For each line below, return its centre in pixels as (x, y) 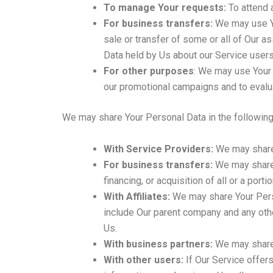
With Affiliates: (137, 196)
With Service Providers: (158, 149)
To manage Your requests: (165, 8)
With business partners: (158, 244)
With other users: (144, 260)
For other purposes (149, 71)
